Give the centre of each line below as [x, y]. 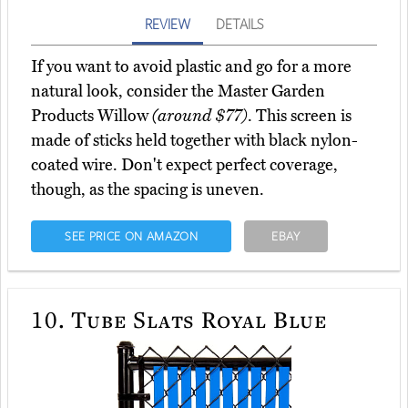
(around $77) [200, 116]
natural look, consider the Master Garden [178, 92]
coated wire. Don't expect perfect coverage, [184, 165]
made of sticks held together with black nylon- [194, 141]
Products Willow [92, 116]
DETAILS [240, 24]
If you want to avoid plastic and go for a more [191, 67]
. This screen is [300, 116]
